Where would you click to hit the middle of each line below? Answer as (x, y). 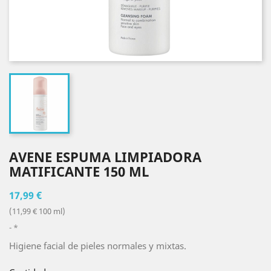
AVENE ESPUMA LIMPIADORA (105, 156)
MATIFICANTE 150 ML (79, 171)
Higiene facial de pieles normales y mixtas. (98, 245)
